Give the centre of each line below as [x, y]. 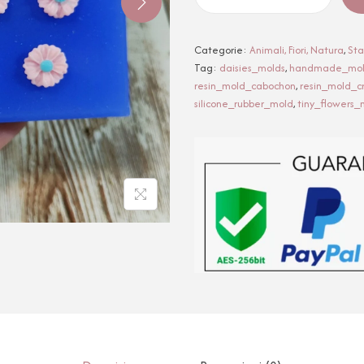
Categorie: [222, 50]
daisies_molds [252, 67]
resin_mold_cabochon [245, 85]
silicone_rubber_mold [244, 103]
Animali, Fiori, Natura [297, 50]
